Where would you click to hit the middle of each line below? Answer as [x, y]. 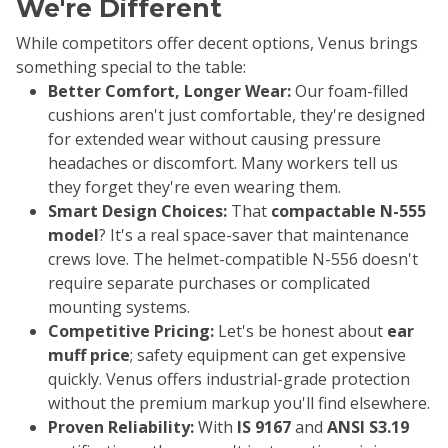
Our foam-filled [349, 91]
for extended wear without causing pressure [214, 139]
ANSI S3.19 [368, 427]
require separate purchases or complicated [209, 283]
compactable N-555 [348, 211]
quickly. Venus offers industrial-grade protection [229, 379]
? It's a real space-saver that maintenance [254, 235]
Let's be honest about [300, 331]
